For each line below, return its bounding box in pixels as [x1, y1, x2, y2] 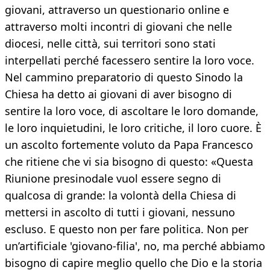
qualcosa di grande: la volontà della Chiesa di [5, 188, 236, 203]
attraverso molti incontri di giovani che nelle [5, 19, 232, 34]
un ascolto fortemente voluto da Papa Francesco [5, 137, 253, 152]
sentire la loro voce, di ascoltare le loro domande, [5, 104, 259, 119]
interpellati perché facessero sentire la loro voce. [5, 53, 254, 68]
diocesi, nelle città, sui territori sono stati [5, 36, 216, 51]
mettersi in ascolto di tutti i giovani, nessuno [5, 205, 235, 220]
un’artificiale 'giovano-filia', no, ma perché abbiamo [5, 239, 265, 254]
